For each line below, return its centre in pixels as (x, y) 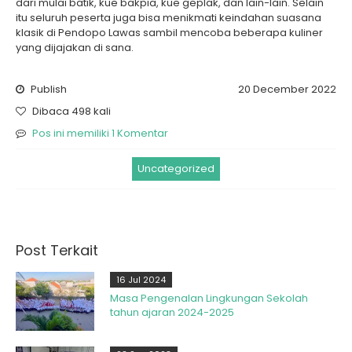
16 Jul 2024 (141, 279)
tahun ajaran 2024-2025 (172, 312)
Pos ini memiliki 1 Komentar (100, 133)
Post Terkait (57, 250)
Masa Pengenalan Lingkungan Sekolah (209, 298)
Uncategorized (176, 168)
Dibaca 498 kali (70, 111)
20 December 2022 (287, 89)
